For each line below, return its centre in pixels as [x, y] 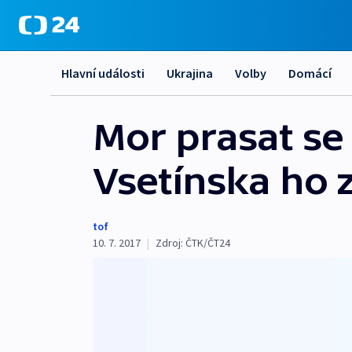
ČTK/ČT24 [208, 243]
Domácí [310, 73]
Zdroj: [169, 243]
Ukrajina [190, 73]
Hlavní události [103, 73]
